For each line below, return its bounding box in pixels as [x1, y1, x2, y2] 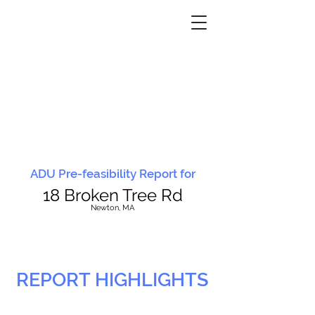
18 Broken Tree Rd [42, 185, 183, 205]
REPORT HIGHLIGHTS [16, 269, 209, 290]
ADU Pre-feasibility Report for [30, 167, 195, 181]
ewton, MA [96, 203, 134, 212]
